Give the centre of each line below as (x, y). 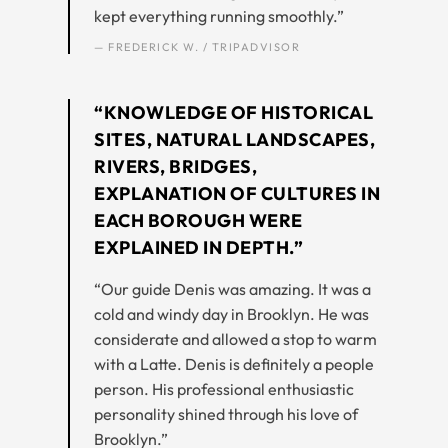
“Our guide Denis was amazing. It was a (232, 288)
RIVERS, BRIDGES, (175, 166)
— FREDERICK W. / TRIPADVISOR (197, 46)
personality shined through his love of (226, 413)
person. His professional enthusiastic (224, 388)
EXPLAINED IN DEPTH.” (198, 247)
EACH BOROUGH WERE (198, 220)
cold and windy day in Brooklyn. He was (231, 313)
